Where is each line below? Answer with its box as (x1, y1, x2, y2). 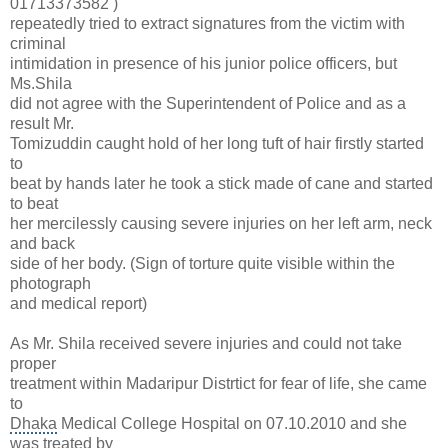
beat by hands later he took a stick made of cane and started (10, 175, 433, 193)
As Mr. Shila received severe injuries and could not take (10, 335, 402, 353)
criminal (10, 35, 66, 53)
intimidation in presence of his (10, 55, 225, 73)
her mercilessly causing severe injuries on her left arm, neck (10, 215, 432, 233)
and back (10, 235, 75, 253)
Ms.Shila (10, 75, 72, 93)
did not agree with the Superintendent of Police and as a (10, 95, 406, 113)
